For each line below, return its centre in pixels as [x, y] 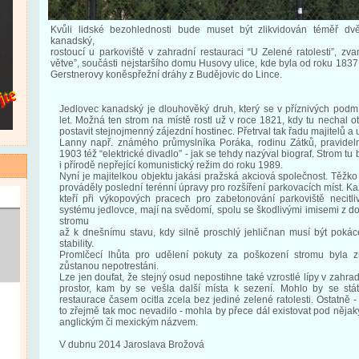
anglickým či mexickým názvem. [129, 322]
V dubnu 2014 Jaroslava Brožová [132, 345]
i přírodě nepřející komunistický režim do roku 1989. [171, 165]
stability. [77, 244]
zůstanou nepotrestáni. [109, 266]
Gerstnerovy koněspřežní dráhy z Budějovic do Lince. [166, 75]
